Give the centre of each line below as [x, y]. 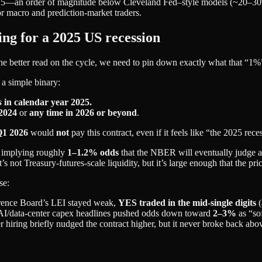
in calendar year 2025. [47, 102]
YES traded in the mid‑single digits [187, 202]
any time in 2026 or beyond [83, 112]
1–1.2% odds [93, 152]
